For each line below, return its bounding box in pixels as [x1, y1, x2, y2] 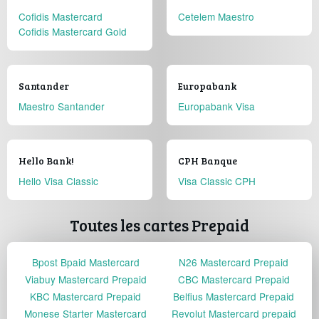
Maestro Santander [19, 99, 105, 114]
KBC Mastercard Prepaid [30, 289, 141, 304]
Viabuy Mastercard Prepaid [24, 272, 147, 287]
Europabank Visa [178, 99, 255, 114]
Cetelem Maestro [178, 9, 254, 24]
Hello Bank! [19, 154, 74, 168]
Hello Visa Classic [19, 174, 98, 189]
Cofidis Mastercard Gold [19, 24, 127, 39]
